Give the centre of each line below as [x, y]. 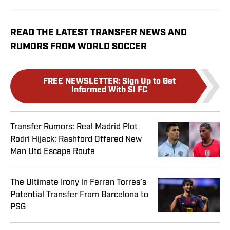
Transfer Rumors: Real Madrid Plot [74, 127]
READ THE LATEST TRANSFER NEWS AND [99, 33]
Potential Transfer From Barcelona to [79, 195]
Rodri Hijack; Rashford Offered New [76, 139]
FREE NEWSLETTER [81, 82]
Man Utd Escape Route [53, 152]
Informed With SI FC [109, 91]
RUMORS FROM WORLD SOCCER [79, 47]
